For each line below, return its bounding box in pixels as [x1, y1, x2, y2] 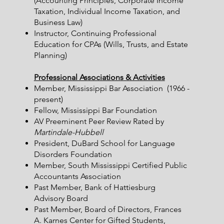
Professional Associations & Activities [33, 72, 165, 82]
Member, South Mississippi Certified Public [33, 160, 187, 170]
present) [33, 94, 63, 104]
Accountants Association [33, 171, 121, 181]
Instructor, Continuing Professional [33, 28, 156, 38]
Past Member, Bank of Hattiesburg [33, 182, 169, 192]
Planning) [33, 50, 67, 60]
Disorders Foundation [33, 149, 112, 159]
